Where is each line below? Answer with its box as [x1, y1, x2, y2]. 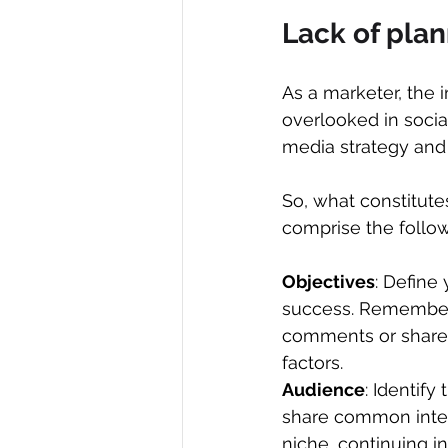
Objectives [282, 271, 375, 293]
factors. [282, 352, 343, 374]
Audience [282, 379, 365, 401]
